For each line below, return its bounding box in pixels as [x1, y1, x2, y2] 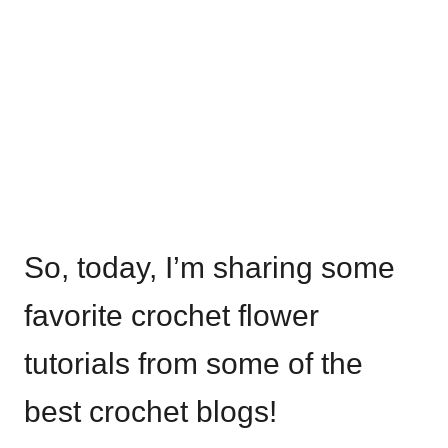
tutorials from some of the [24, 346, 363, 380]
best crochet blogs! [24, 394, 277, 428]
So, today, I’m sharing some [24, 250, 395, 284]
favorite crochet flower [24, 298, 319, 332]
